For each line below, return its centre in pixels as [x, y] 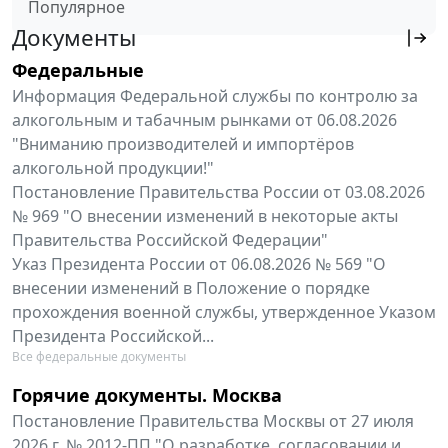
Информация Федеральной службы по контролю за [215, 96]
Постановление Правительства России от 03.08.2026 [218, 192]
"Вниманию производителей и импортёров [183, 144]
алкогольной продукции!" [113, 168]
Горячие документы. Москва [147, 395]
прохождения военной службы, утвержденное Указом [224, 312]
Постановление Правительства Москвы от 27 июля [213, 421]
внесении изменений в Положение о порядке [191, 288]
